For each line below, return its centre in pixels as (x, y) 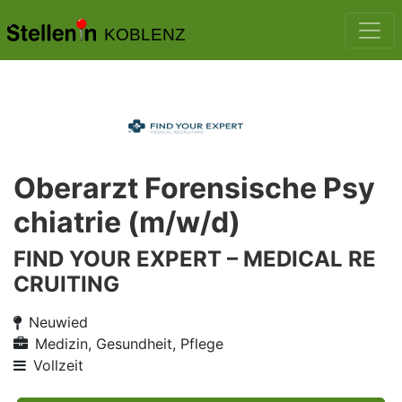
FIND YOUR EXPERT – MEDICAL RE (195, 259)
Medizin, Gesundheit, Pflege (129, 344)
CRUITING (66, 284)
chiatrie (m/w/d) (127, 222)
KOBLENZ (144, 35)
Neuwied (58, 322)
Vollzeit (58, 365)
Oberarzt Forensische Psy (194, 188)
